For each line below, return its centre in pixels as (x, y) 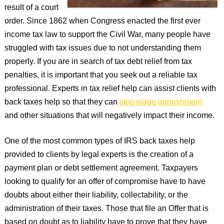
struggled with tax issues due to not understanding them (102, 48)
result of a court (31, 8)
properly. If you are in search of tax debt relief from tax (98, 62)
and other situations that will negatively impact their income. (109, 116)
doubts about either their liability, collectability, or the (96, 195)
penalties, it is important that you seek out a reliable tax (101, 75)
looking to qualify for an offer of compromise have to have (105, 182)
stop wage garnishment (160, 102)
